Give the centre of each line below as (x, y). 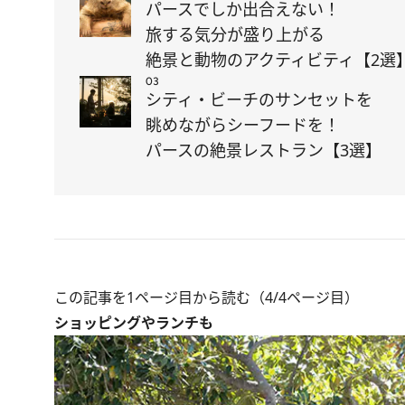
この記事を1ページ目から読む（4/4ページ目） (207, 297)
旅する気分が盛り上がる (235, 34)
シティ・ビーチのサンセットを (259, 99)
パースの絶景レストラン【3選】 (264, 150)
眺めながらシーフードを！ (243, 125)
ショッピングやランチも (134, 323)
